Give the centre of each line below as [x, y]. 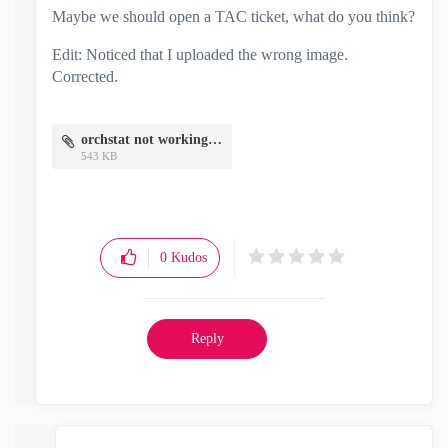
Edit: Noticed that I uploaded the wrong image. [200, 54]
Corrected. [85, 76]
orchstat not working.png [215, 139]
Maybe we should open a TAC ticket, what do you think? [233, 16]
